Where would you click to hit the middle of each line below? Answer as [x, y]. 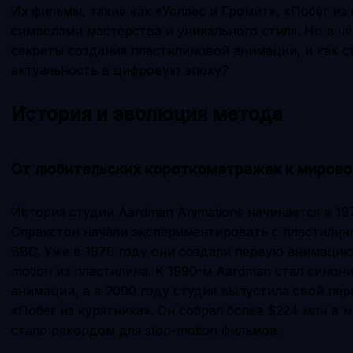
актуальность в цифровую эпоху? [120, 70]
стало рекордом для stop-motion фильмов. [146, 330]
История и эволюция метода [147, 113]
